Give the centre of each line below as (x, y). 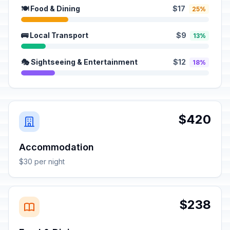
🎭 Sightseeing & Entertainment (79, 62)
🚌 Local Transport (55, 35)
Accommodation (56, 147)
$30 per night (42, 161)
